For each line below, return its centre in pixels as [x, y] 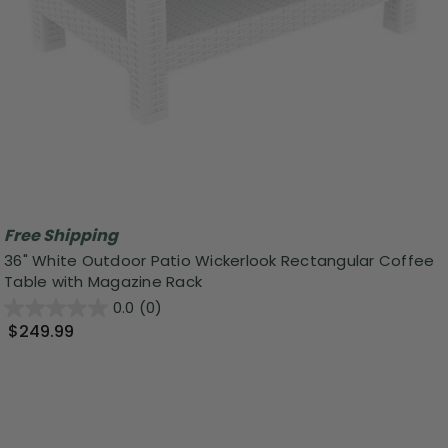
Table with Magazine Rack [103, 282]
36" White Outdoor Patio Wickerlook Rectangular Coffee [219, 261]
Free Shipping [61, 235]
